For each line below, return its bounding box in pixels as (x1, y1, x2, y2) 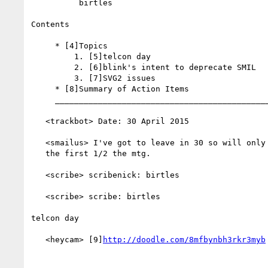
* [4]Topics (31, 41, 55, 50)
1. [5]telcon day (31, 51, 74, 61)
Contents (31, 19, 69, 29)
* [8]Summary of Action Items (31, 84, 55, 93)
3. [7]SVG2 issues (31, 73, 74, 83)
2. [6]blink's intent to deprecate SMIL (31, 62, 74, 72)
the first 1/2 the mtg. (31, 148, 45, 158)
